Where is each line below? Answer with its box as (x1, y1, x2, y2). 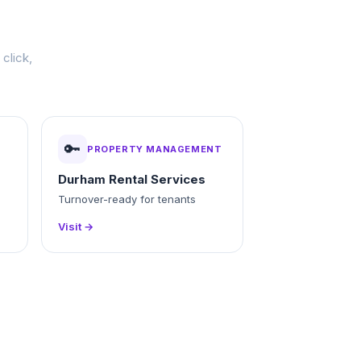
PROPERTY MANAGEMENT (87, 143, 222, 155)
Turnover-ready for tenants (58, 193, 196, 205)
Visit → (58, 220, 93, 233)
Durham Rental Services (58, 172, 205, 187)
